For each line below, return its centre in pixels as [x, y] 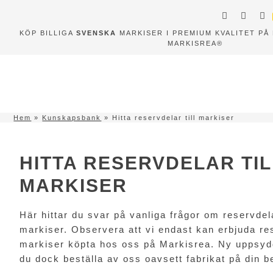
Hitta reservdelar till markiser [174, 118]
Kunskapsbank [72, 118]
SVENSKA [96, 33]
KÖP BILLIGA [48, 33]
